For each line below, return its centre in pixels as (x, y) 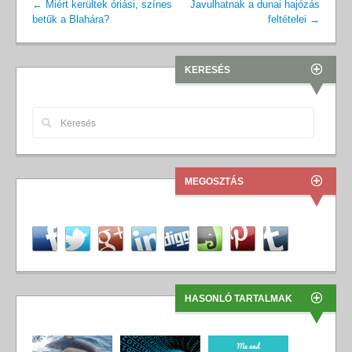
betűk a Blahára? (71, 19)
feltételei (289, 19)
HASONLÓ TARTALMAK (238, 298)
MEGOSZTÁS (214, 181)
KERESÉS (207, 70)
